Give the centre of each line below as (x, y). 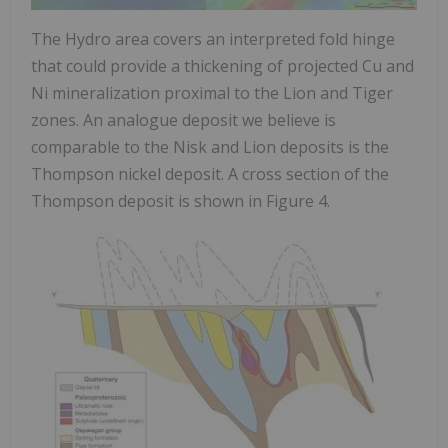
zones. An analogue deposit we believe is (183, 120)
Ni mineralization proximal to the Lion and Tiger (212, 93)
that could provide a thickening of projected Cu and (222, 66)
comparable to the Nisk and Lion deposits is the (210, 147)
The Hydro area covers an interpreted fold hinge (213, 39)
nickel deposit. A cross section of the (251, 174)
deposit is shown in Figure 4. (222, 201)
